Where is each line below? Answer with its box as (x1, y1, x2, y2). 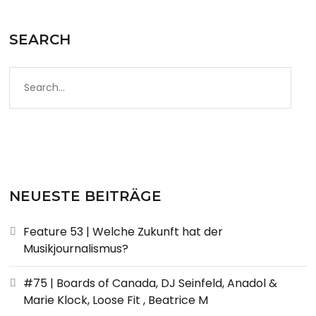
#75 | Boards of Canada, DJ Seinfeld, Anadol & (23, 274, 278, 291)
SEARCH (9, 30, 71, 48)
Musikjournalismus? (23, 240, 129, 257)
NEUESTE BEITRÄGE (9, 187, 162, 205)
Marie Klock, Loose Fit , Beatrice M (23, 291, 209, 308)
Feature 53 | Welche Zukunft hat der (23, 223, 224, 240)
